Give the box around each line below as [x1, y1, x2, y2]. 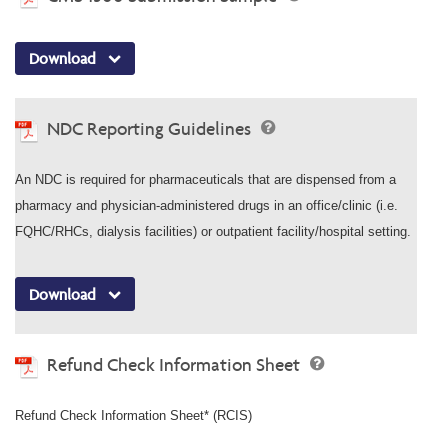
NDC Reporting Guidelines [47, 117, 255, 141]
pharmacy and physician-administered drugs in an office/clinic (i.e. [15, 198, 398, 214]
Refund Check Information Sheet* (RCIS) [15, 408, 252, 424]
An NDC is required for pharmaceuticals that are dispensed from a [15, 172, 396, 188]
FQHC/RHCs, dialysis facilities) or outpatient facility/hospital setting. [15, 224, 411, 240]
